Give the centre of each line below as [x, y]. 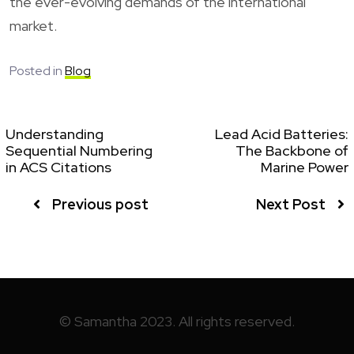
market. [33, 25]
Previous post [100, 204]
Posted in [37, 70]
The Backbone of [292, 150]
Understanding [55, 134]
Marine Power [305, 167]
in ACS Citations [58, 167]
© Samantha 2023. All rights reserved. [177, 321]
